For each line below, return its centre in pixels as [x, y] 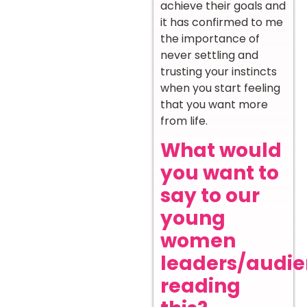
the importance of [210, 38]
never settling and [209, 55]
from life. [184, 121]
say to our [210, 195]
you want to [220, 173]
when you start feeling [220, 88]
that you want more [214, 104]
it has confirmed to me [222, 22]
